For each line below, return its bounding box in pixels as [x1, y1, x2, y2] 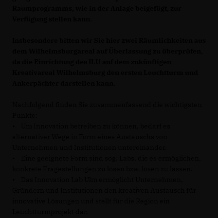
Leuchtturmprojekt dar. [12, 207, 88, 216]
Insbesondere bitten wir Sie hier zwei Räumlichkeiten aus [12, 36, 206, 45]
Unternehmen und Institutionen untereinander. [12, 143, 167, 152]
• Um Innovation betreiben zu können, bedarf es [12, 122, 170, 130]
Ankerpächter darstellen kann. [12, 79, 115, 88]
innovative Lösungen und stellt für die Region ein [12, 197, 170, 205]
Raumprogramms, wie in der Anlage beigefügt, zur [12, 4, 182, 13]
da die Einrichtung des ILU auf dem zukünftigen [12, 57, 171, 66]
